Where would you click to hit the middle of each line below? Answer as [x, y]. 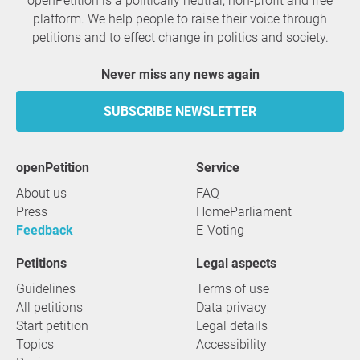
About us [41, 193]
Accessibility [231, 344]
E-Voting [220, 230]
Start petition [52, 326]
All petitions [49, 307]
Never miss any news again [184, 74]
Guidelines [46, 289]
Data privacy [231, 307]
